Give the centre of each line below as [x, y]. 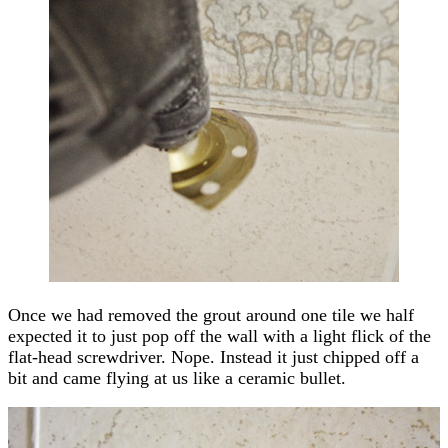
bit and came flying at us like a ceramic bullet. [177, 377]
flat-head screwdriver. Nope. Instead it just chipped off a [213, 356]
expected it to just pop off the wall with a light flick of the [219, 335]
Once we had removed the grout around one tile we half [211, 314]
